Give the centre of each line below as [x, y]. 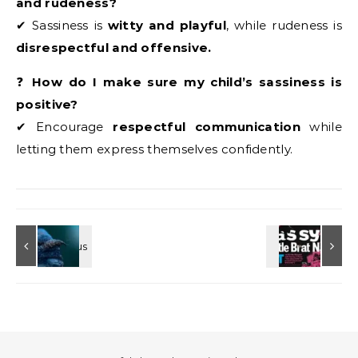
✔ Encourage [65, 126]
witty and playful [167, 25]
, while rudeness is [284, 25]
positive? [47, 104]
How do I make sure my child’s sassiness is [187, 82]
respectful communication [207, 126]
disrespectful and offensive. [114, 47]
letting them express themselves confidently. [155, 149]
